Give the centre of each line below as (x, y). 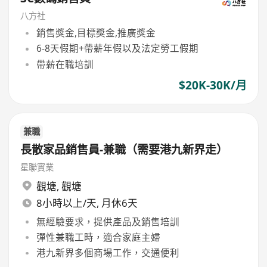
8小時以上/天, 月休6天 (87, 203)
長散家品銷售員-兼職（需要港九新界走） (124, 150)
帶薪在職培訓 (65, 64)
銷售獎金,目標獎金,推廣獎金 (96, 33)
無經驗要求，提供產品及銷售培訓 (108, 221)
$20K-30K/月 (212, 85)
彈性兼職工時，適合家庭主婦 (98, 237)
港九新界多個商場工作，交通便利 (108, 253)
